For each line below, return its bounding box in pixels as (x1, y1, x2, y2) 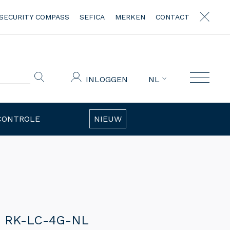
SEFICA (80, 13, 105, 21)
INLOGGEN (86, 74, 128, 84)
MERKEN (115, 13, 145, 21)
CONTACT (156, 13, 189, 21)
